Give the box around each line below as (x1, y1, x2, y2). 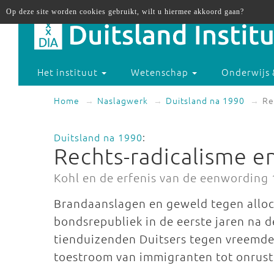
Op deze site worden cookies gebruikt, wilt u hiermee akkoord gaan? (6, 7, 244, 16)
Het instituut (37, 65, 101, 79)
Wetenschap (131, 65, 191, 79)
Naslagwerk (97, 94, 148, 106)
